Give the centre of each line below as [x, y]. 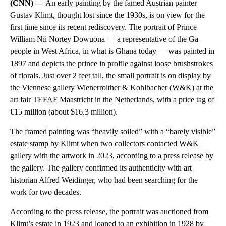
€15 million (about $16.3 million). [64, 111]
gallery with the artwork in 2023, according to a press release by [112, 155]
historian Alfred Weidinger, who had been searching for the [104, 180]
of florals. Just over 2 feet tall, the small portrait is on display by [110, 75]
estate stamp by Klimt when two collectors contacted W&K [104, 143]
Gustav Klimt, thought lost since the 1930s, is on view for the [107, 15]
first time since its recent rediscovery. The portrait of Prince [103, 27]
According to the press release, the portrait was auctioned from [109, 211]
